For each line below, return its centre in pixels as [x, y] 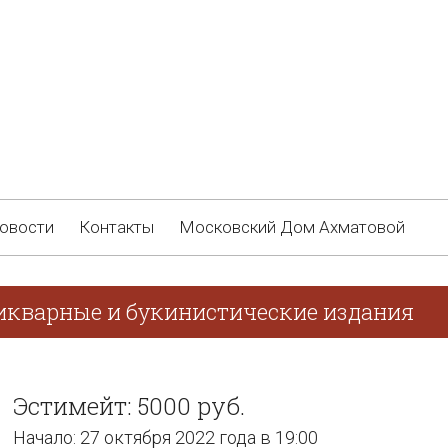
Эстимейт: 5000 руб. [129, 406]
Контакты [116, 227]
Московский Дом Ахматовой [292, 227]
